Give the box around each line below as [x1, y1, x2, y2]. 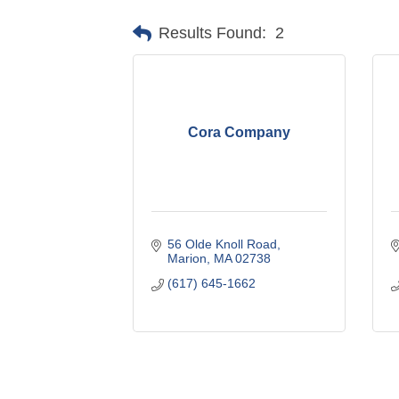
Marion [167, 250, 207, 265]
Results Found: [159, 24, 267, 43]
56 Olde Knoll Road [167, 236, 277, 251]
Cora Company [188, 124, 291, 140]
